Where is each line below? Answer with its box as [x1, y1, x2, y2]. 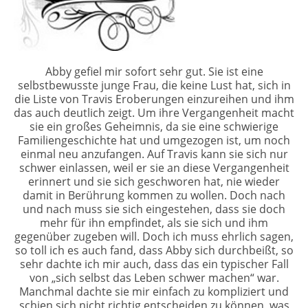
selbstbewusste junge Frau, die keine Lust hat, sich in [17, 77, 291, 93]
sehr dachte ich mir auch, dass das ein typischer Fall [19, 256, 289, 272]
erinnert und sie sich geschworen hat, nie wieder [28, 173, 280, 189]
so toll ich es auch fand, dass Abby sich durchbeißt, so [14, 242, 294, 258]
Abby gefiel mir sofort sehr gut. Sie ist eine [45, 63, 263, 79]
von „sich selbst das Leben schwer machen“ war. [29, 269, 279, 285]
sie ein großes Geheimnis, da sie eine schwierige [30, 118, 278, 134]
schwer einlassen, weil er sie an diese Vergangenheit [19, 159, 289, 175]
